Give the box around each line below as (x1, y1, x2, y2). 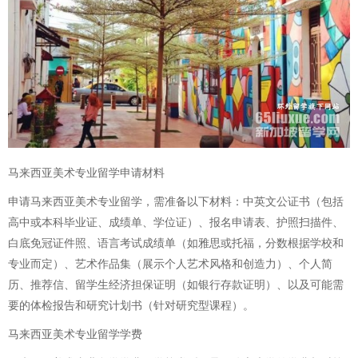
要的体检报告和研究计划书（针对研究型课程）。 (8, 300, 254, 312)
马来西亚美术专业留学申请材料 (8, 167, 165, 180)
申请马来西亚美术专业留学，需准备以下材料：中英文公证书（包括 (8, 196, 344, 209)
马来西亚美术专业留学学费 (8, 328, 142, 341)
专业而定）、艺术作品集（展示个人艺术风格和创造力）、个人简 (8, 258, 332, 271)
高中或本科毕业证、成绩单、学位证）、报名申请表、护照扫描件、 (8, 217, 344, 229)
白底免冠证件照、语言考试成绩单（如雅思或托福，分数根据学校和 (8, 237, 344, 250)
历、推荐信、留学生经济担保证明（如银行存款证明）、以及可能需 (8, 279, 344, 292)
